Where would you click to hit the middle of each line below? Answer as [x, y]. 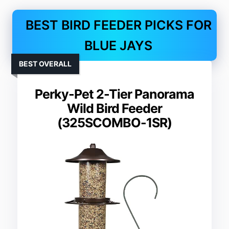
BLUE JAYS [118, 46]
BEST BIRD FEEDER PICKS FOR [118, 25]
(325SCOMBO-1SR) [114, 123]
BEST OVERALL [45, 64]
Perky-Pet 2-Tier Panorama [114, 94]
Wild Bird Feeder [114, 109]
